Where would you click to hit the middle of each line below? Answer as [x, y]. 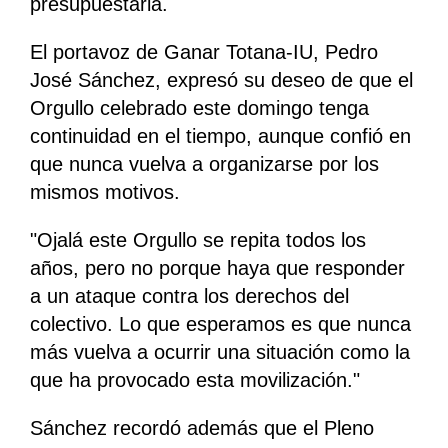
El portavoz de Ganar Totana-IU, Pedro [204, 52]
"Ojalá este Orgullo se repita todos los [198, 240]
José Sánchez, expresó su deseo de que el [221, 80]
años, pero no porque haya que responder [217, 268]
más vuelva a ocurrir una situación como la [220, 352]
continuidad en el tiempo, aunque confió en [220, 136]
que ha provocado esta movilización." [195, 380]
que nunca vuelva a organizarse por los [204, 164]
